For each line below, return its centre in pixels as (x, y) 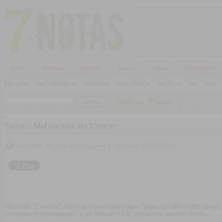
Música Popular (133, 83)
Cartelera (52, 68)
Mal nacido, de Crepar (75, 126)
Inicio (18, 68)
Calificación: (128, 146)
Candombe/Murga (56, 83)
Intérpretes (198, 68)
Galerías (91, 68)
